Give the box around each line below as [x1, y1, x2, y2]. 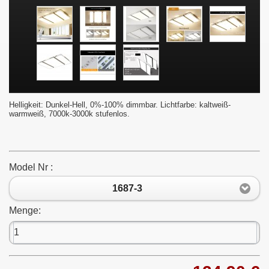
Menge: [9, 205, 41, 216]
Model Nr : [9, 162, 53, 173]
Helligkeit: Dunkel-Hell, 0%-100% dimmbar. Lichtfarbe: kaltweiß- [9, 100, 231, 110]
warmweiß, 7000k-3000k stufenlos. [9, 109, 130, 119]
